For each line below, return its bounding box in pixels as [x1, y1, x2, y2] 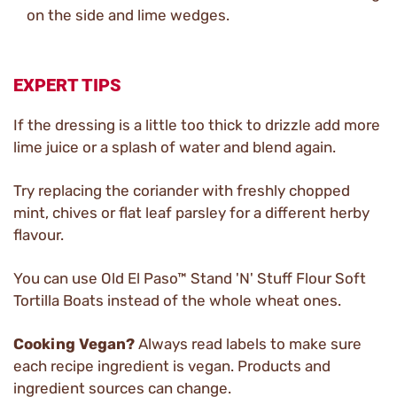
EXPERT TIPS [13, 74, 121, 96]
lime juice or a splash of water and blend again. [13, 138, 336, 156]
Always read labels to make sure [135, 335, 362, 353]
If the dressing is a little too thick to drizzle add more [13, 116, 380, 134]
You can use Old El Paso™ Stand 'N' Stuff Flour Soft [13, 269, 366, 287]
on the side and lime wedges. [27, 6, 230, 24]
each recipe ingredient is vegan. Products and [13, 357, 331, 375]
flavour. [13, 226, 64, 244]
